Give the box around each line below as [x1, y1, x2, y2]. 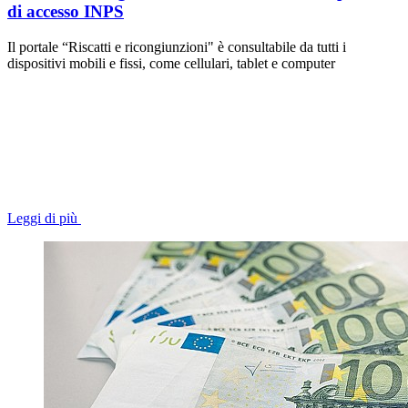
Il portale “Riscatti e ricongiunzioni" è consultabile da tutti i [7, 38, 346, 55]
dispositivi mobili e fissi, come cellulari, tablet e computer [7, 55, 335, 71]
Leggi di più [7, 209, 77, 226]
